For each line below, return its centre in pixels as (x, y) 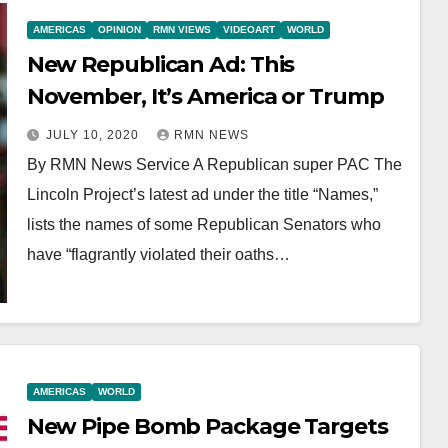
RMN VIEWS (181, 29)
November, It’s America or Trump (205, 96)
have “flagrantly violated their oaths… (158, 254)
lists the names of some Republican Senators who (203, 224)
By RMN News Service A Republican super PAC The (214, 164)
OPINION (119, 29)
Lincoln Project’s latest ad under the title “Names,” (202, 194)
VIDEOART (248, 29)
